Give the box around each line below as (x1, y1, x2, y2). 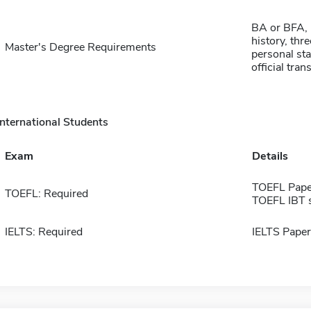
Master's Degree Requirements (4, 40, 156, 55)
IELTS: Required (4, 224, 83, 239)
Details (251, 149, 288, 164)
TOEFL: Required (4, 186, 88, 201)
